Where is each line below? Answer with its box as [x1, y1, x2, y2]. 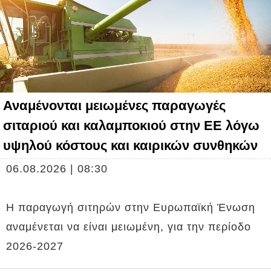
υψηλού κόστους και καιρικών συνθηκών [3, 137, 258, 153]
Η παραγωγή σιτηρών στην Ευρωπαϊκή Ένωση [6, 201, 255, 214]
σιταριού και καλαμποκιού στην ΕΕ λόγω [3, 117, 260, 133]
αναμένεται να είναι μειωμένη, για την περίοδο [6, 220, 251, 233]
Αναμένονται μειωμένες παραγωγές [3, 97, 226, 113]
